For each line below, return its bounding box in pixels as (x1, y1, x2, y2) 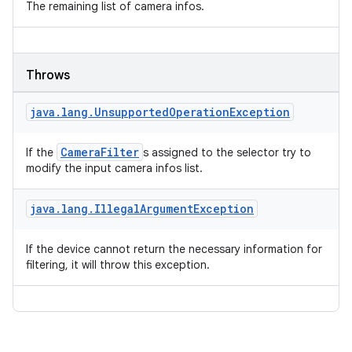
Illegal (94, 201, 140, 216)
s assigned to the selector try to (143, 145, 311, 159)
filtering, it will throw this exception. (26, 258, 210, 272)
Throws (26, 68, 70, 83)
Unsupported (94, 104, 169, 119)
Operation (169, 104, 229, 119)
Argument (140, 201, 193, 216)
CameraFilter (60, 145, 139, 159)
